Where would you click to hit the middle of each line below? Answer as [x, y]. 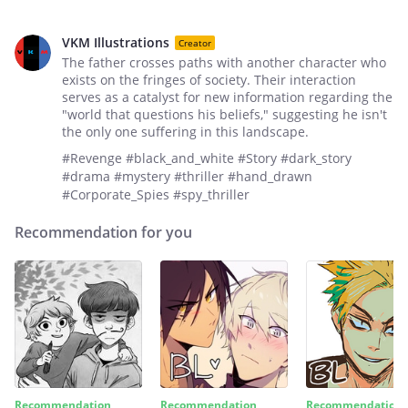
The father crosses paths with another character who [224, 62]
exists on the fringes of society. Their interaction [209, 80]
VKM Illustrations [116, 42]
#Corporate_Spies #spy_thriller [156, 194]
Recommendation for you [103, 232]
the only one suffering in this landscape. [185, 132]
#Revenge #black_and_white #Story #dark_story [207, 158]
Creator [195, 42]
